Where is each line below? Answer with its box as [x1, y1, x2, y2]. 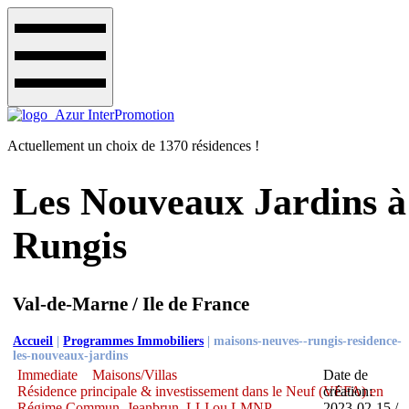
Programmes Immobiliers [63, 333, 204, 348]
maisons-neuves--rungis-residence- [214, 333, 403, 348]
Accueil [13, 333, 54, 348]
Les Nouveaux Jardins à [13, 180, 407, 223]
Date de [322, 366, 368, 383]
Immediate [17, 366, 79, 383]
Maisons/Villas [92, 366, 178, 383]
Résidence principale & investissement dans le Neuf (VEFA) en [17, 383, 384, 399]
